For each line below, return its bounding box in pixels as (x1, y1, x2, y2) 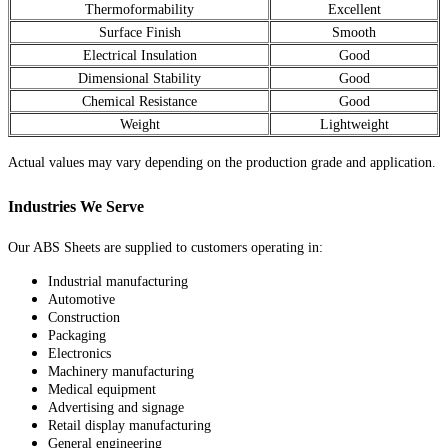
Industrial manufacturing (48, 273, 188, 289)
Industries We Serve (8, 197, 144, 215)
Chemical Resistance (82, 94, 197, 109)
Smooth (332, 25, 376, 40)
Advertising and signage (48, 399, 184, 415)
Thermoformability (85, 2, 194, 17)
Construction (48, 309, 120, 325)
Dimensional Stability (78, 71, 201, 86)
